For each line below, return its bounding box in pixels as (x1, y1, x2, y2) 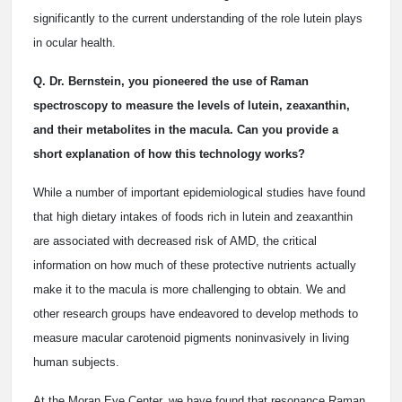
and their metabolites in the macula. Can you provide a (33, 123, 338, 136)
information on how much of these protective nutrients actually (33, 258, 356, 272)
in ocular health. (33, 36, 116, 49)
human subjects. (33, 355, 119, 369)
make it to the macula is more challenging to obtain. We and (33, 283, 345, 296)
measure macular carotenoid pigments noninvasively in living (33, 331, 349, 345)
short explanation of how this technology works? (33, 147, 305, 161)
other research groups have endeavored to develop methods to (33, 307, 358, 320)
